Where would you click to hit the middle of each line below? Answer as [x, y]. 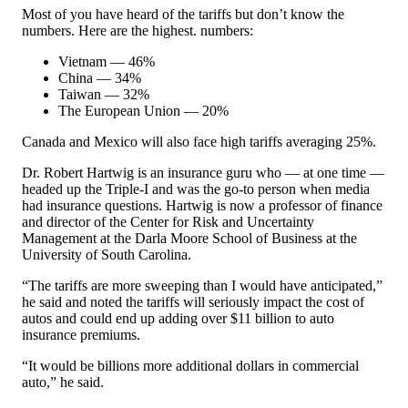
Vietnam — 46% [107, 62]
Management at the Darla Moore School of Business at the [189, 239]
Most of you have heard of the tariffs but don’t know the [183, 15]
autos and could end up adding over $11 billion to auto [178, 319]
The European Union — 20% [143, 111]
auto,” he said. [63, 382]
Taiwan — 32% [104, 95]
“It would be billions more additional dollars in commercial [190, 366]
